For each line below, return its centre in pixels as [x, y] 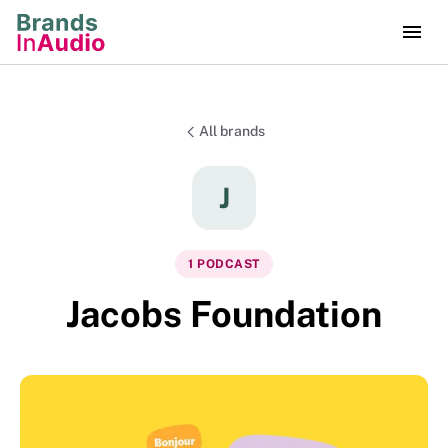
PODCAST [228, 263]
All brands [232, 131]
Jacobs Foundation [224, 313]
